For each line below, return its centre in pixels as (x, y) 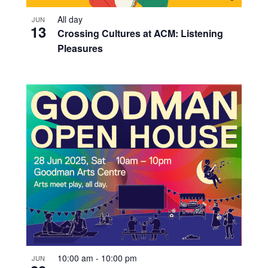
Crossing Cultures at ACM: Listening (140, 33)
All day (70, 19)
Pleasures (80, 48)
